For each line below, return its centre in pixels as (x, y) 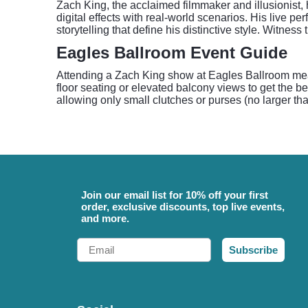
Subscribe (253, 250)
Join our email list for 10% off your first (175, 195)
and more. (105, 218)
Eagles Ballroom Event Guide (172, 53)
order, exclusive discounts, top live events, (183, 207)
